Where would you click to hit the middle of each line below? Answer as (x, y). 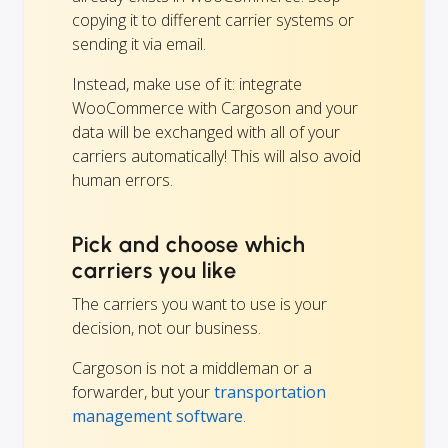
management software (157, 416)
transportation (270, 392)
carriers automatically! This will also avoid (216, 156)
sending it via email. (139, 44)
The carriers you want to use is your (199, 304)
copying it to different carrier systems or (213, 20)
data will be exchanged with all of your (206, 132)
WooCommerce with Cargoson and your (215, 108)
